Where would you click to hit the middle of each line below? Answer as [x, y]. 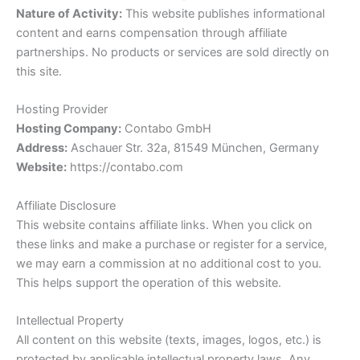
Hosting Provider [62, 110]
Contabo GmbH [166, 129]
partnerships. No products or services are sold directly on [173, 52]
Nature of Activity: [69, 13]
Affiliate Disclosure [66, 205]
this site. [39, 71]
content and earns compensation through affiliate [151, 33]
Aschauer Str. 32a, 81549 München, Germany [193, 148]
